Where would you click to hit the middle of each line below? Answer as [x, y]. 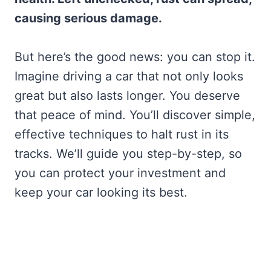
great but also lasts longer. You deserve [127, 96]
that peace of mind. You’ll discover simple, [135, 115]
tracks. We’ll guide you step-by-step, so [128, 154]
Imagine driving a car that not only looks [129, 77]
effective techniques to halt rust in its [122, 135]
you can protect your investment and [120, 173]
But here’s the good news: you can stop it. [135, 57]
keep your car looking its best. [101, 193]
